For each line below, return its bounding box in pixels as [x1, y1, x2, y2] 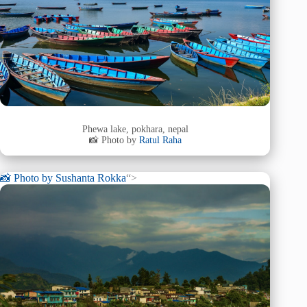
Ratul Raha [138, 135, 182, 146]
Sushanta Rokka [56, 171, 126, 184]
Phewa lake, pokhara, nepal [82, 124, 188, 135]
